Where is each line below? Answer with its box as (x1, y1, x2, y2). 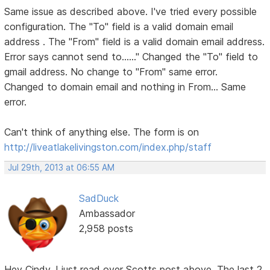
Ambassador (78, 207, 135, 219)
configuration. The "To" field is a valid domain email (4, 20, 234, 33)
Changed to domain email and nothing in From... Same (4, 80, 246, 93)
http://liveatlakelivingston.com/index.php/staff (4, 140, 212, 153)
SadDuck (78, 192, 119, 204)
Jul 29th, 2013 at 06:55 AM (8, 162, 115, 172)
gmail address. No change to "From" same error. (4, 65, 218, 78)
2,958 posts (78, 222, 133, 234)
